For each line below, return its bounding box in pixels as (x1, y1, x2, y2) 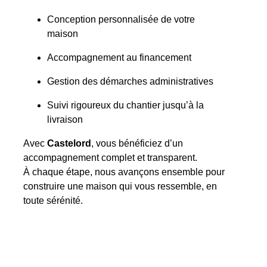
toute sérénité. (23, 195, 83, 206)
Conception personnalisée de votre (47, 14, 195, 24)
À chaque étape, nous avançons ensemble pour (23, 166, 225, 177)
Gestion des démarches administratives (47, 76, 214, 86)
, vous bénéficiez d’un (91, 138, 184, 148)
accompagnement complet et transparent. (23, 152, 198, 163)
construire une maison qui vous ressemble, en (23, 181, 218, 191)
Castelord (47, 138, 92, 148)
